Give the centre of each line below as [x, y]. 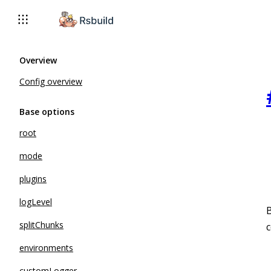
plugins [33, 179]
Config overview [51, 81]
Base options [47, 112]
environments [46, 248]
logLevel [36, 202]
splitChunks [41, 225]
